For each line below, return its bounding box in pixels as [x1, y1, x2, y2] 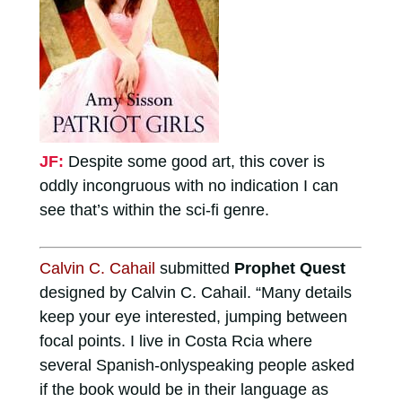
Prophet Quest [233, 258, 345, 277]
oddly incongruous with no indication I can [39, 176, 338, 195]
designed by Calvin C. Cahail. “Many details [39, 283, 352, 301]
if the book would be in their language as [39, 380, 328, 398]
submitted [154, 258, 234, 277]
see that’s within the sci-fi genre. [39, 200, 269, 219]
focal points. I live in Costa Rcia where [39, 331, 312, 350]
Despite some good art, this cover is [67, 152, 325, 170]
